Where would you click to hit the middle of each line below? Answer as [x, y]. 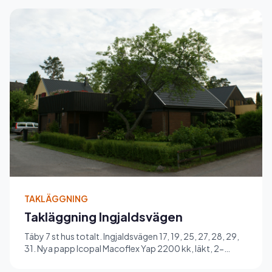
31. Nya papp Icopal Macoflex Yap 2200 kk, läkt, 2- [124, 249]
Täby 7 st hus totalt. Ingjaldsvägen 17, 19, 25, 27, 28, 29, [132, 236]
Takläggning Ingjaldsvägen [104, 217]
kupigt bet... [49, 261]
